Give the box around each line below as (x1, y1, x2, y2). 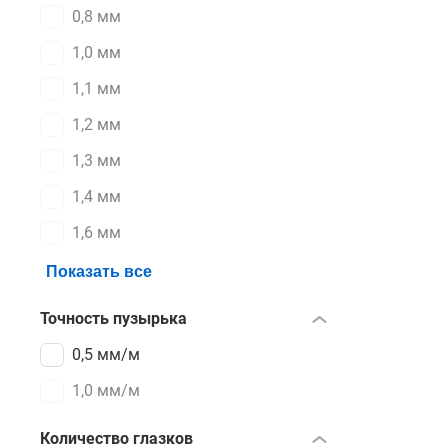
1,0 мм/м (72, 381, 140, 400)
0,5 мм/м (72, 345, 140, 364)
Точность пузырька (40, 309, 187, 328)
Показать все (46, 263, 152, 280)
